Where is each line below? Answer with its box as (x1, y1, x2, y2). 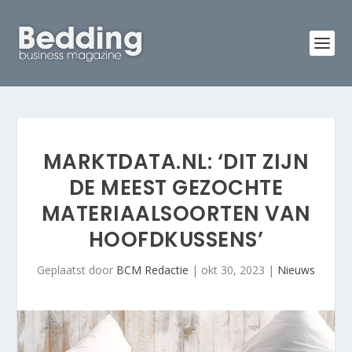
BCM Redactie (116, 262, 189, 277)
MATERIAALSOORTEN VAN (41, 200, 311, 228)
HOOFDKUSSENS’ (88, 225, 264, 254)
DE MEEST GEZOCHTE (68, 174, 284, 202)
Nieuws (277, 262, 315, 277)
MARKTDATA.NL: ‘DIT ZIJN (42, 148, 310, 176)
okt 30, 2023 (201, 262, 265, 277)
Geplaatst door (37, 262, 116, 277)
